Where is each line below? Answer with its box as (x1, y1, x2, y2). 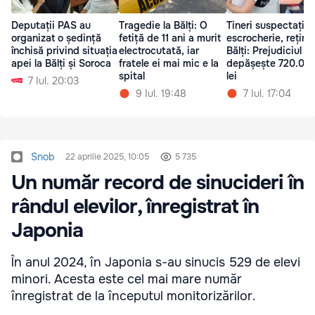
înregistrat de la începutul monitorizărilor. (11, 288, 256, 304)
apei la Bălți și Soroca (11, 56, 111, 70)
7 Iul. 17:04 (243, 86, 291, 100)
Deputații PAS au (11, 18, 91, 32)
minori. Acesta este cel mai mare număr (11, 271, 242, 288)
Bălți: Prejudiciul (226, 44, 302, 57)
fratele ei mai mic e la (119, 56, 219, 70)
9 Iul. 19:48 (136, 86, 186, 100)
